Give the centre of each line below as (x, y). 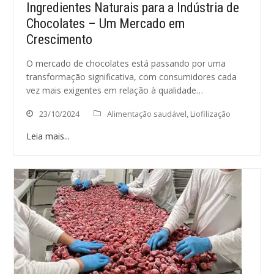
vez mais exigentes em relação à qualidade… (115, 90)
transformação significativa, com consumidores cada (132, 77)
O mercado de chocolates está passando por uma (126, 63)
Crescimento (60, 39)
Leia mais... (48, 136)
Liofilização (211, 114)
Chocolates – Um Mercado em (106, 24)
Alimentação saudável (147, 114)
